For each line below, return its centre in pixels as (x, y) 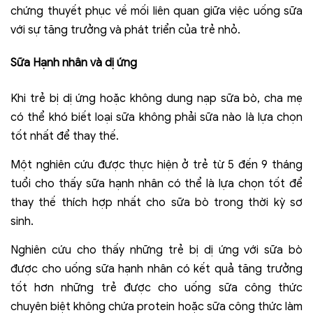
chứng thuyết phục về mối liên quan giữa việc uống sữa (156, 11)
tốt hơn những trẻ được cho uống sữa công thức (156, 287)
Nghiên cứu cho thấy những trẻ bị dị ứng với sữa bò (156, 250)
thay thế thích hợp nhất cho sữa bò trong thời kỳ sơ (156, 202)
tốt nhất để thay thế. (65, 136)
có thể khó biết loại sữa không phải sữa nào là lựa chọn (156, 117)
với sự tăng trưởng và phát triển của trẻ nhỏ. (125, 30)
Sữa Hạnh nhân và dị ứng (74, 63)
